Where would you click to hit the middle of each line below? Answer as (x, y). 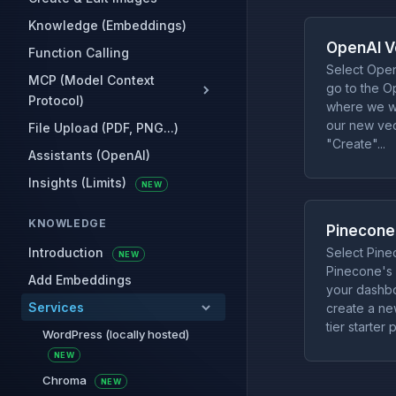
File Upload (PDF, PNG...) (103, 128)
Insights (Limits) (79, 183)
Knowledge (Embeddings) (107, 25)
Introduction (68, 252)
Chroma (66, 380)
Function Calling (79, 53)
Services (56, 307)
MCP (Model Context (91, 80)
